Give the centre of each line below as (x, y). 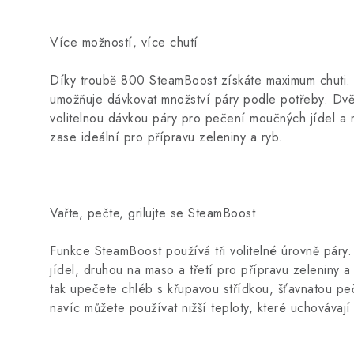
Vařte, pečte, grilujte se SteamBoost (153, 213)
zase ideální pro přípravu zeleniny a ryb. (166, 137)
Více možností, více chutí (124, 42)
